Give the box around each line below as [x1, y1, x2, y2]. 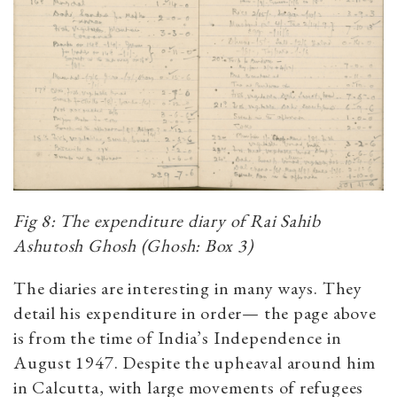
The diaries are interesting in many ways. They [13, 276, 362, 300]
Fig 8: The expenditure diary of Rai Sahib [13, 209, 321, 233]
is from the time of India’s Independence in [13, 326, 342, 350]
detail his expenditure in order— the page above [13, 301, 377, 325]
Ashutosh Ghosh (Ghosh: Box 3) [13, 234, 253, 258]
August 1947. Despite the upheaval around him [13, 351, 376, 375]
